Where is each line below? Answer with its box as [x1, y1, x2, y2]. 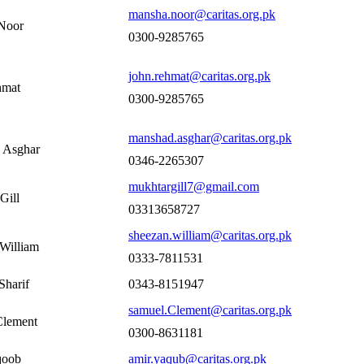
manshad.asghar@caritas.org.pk [128, 131, 292, 145]
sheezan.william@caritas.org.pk [128, 228, 292, 242]
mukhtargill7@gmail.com [128, 180, 259, 193]
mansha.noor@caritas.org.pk [128, 7, 275, 21]
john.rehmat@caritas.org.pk [128, 69, 271, 83]
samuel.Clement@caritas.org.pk [128, 303, 292, 317]
